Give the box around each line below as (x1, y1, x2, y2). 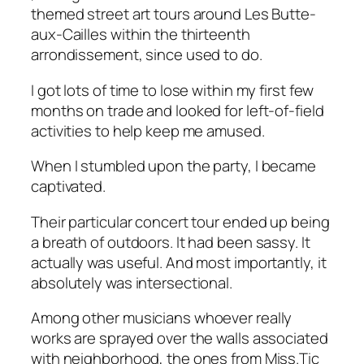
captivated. (31, 175, 106, 197)
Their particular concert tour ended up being (31, 210, 330, 232)
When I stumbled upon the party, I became (31, 155, 316, 177)
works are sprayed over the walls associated (31, 327, 328, 349)
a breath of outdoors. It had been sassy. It (31, 231, 310, 253)
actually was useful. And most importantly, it (31, 251, 327, 273)
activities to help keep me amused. (31, 119, 265, 141)
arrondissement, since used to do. (31, 44, 262, 66)
